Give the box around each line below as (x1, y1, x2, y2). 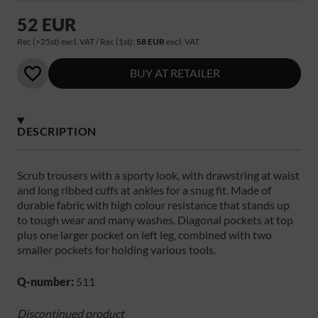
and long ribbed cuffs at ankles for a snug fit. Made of (17, 182, 271, 197)
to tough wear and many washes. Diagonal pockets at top (17, 212, 293, 226)
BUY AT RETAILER (129, 66, 220, 80)
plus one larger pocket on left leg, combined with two (17, 227, 272, 241)
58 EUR (136, 35, 165, 47)
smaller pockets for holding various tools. (17, 242, 216, 256)
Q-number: (17, 274, 74, 288)
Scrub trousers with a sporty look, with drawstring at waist (17, 168, 300, 182)
